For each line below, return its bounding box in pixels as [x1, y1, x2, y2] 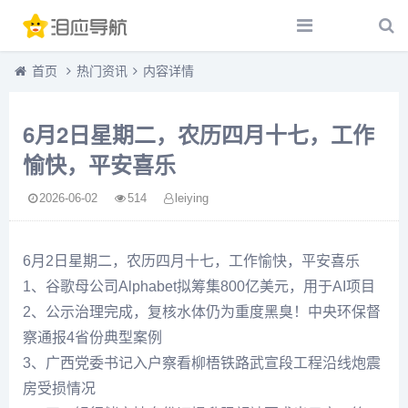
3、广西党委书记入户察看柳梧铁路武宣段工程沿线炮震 [23, 355, 381, 371]
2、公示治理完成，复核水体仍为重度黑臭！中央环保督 [23, 304, 381, 320]
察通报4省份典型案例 [23, 330, 162, 345]
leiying [175, 192, 209, 205]
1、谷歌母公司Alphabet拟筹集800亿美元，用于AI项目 [23, 279, 375, 294]
